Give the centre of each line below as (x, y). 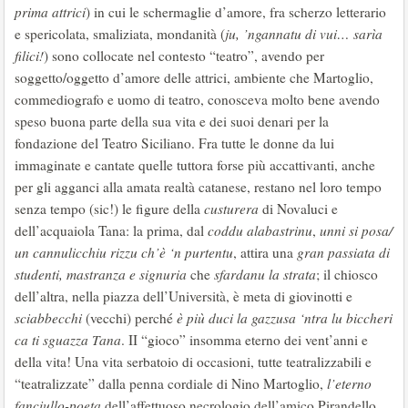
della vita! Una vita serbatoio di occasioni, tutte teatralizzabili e (193, 362)
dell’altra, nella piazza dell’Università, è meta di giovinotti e (184, 296)
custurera (233, 209)
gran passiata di (343, 252)
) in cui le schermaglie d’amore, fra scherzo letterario (236, 12)
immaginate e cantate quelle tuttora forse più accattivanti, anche (195, 165)
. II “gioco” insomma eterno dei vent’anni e (245, 340)
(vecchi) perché (131, 318)
